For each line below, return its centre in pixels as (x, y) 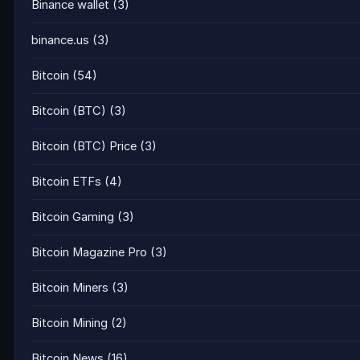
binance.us (60, 41)
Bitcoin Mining (70, 323)
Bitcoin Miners (70, 288)
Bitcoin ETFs (66, 182)
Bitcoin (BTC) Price (84, 147)
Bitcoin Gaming (73, 217)
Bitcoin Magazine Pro (89, 253)
